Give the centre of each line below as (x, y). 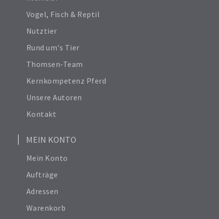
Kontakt (41, 114)
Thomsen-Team (55, 64)
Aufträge (42, 174)
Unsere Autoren (54, 97)
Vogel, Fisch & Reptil (63, 14)
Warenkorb (46, 208)
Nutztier (42, 31)
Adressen (42, 191)
